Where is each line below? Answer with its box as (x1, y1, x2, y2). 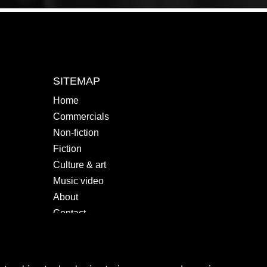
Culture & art (53, 159, 107, 170)
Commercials (53, 111, 110, 122)
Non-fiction (53, 127, 100, 138)
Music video (53, 175, 104, 186)
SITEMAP (53, 74, 101, 87)
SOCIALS (53, 238, 100, 250)
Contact (53, 207, 86, 218)
